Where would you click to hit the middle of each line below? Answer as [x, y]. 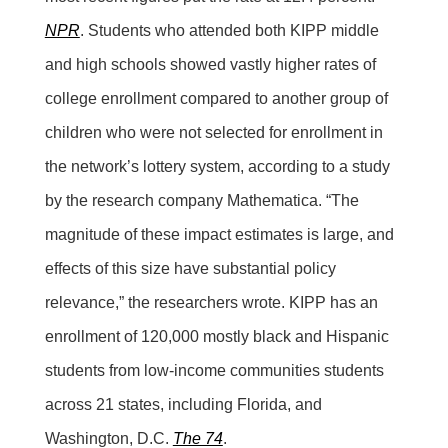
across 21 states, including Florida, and [183, 404]
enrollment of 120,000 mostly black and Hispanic [216, 336]
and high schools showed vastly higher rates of [210, 64]
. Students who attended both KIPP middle [229, 30]
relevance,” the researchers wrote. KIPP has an [211, 302]
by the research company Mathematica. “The [201, 200]
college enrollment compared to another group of [216, 98]
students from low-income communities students [214, 370]
